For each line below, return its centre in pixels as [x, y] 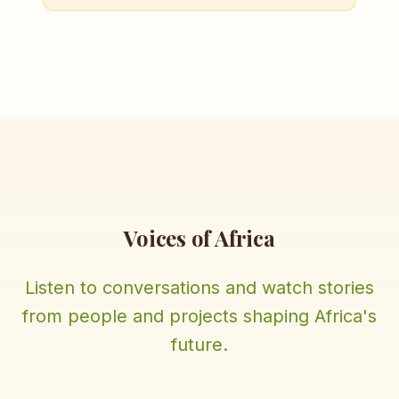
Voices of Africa [199, 238]
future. [199, 345]
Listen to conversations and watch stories [199, 288]
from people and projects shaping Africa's [199, 316]
